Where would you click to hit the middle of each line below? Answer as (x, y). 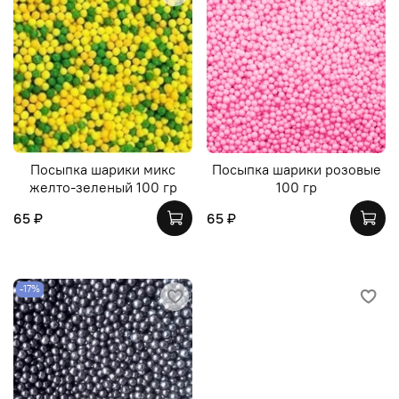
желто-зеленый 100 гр (103, 187)
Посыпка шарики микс (103, 169)
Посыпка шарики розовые (296, 169)
